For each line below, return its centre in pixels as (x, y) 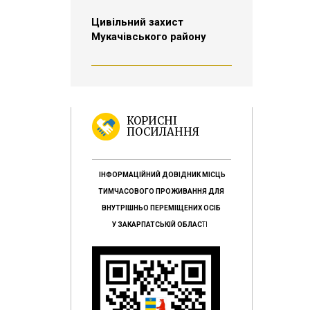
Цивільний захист (137, 22)
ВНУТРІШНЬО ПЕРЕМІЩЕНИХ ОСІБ (162, 208)
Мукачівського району (149, 37)
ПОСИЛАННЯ (163, 132)
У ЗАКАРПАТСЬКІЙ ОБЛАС (157, 225)
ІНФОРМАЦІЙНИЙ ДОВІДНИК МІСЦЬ (162, 175)
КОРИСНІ (152, 121)
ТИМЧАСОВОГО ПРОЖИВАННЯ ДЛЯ (162, 191)
